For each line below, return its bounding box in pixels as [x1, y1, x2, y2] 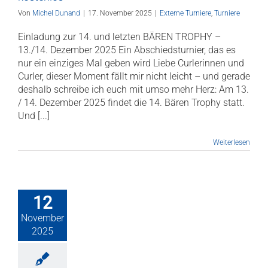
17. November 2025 [88, 9, 152, 17]
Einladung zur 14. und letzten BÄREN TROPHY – [18, 31, 221, 42]
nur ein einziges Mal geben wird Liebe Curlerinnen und [18, 57, 244, 69]
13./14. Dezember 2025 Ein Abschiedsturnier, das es [18, 44, 236, 56]
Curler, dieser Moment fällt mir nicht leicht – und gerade [18, 71, 250, 82]
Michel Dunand [32, 9, 80, 17]
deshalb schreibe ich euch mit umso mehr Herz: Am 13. [18, 84, 249, 95]
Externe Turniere [160, 9, 211, 17]
